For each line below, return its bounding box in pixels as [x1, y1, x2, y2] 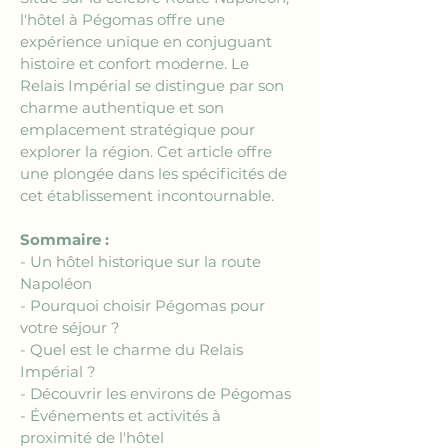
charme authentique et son [20, 98, 228, 117]
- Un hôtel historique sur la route [20, 252, 265, 271]
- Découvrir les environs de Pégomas [20, 384, 295, 403]
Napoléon [20, 274, 92, 293]
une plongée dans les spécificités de [20, 164, 291, 183]
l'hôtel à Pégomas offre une [20, 10, 229, 29]
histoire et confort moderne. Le [20, 54, 253, 73]
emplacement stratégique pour [20, 120, 259, 139]
